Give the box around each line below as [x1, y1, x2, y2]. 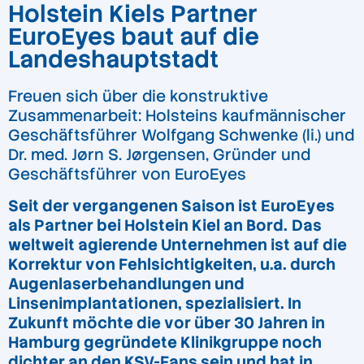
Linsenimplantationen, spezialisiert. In [8, 293, 301, 314]
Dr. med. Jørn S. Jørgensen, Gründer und [8, 144, 310, 165]
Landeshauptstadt [8, 43, 219, 75]
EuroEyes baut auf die [8, 20, 259, 52]
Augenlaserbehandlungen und [8, 274, 245, 294]
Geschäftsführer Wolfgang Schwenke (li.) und [8, 124, 354, 145]
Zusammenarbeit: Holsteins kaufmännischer [8, 105, 346, 126]
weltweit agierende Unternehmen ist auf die [8, 235, 347, 255]
